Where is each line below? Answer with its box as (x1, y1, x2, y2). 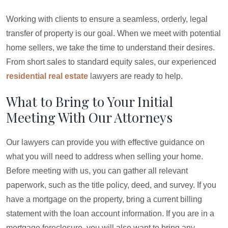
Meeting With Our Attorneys (6, 108, 173, 126)
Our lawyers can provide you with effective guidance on (6, 138, 205, 147)
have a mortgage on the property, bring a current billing (6, 195, 202, 204)
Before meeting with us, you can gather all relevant (6, 166, 188, 175)
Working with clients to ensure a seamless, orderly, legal (6, 15, 208, 23)
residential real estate (6, 72, 88, 80)
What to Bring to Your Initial (6, 93, 173, 110)
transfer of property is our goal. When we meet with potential (6, 29, 221, 38)
